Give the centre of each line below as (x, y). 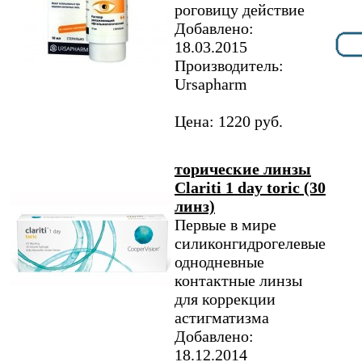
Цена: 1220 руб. (229, 121)
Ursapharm (211, 84)
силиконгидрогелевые (250, 243)
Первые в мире (225, 225)
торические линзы (243, 169)
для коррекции (225, 299)
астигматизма (222, 318)
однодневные (219, 262)
